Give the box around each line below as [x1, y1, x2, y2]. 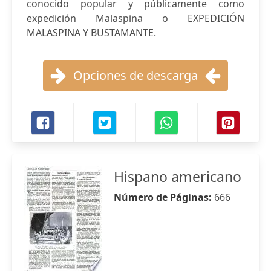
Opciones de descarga [73, 67, 198, 83]
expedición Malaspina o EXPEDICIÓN [27, 11, 244, 25]
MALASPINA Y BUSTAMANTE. [27, 26, 156, 39]
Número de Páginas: [114, 191, 214, 204]
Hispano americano [114, 167, 241, 186]
